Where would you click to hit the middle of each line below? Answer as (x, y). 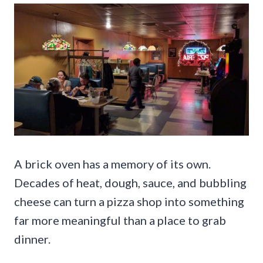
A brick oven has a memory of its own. (112, 163)
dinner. (32, 239)
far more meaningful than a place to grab (120, 220)
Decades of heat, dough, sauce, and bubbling (130, 182)
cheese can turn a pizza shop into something (129, 201)
